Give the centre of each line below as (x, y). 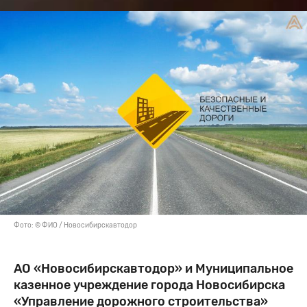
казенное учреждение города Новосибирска (149, 285)
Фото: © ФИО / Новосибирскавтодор (75, 226)
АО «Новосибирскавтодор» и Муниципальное (153, 269)
